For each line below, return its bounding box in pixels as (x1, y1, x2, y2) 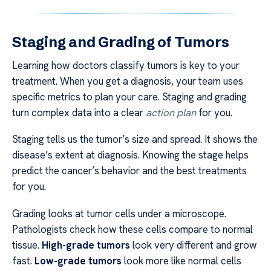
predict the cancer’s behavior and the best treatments (12, 164, 247, 178)
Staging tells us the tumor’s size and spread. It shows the (12, 132, 258, 146)
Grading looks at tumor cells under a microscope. (12, 206, 226, 220)
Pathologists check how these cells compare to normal (12, 222, 253, 236)
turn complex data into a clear (12, 105, 146, 119)
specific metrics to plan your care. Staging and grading (12, 90, 247, 103)
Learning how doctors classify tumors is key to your (12, 58, 240, 72)
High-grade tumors (42, 238, 130, 252)
